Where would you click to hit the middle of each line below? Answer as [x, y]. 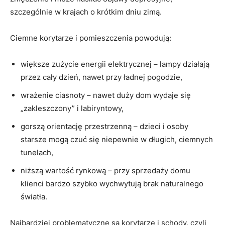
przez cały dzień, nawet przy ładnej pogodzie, [101, 77]
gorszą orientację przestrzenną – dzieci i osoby [104, 126]
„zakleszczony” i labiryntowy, [72, 108]
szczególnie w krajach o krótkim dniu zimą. [86, 12]
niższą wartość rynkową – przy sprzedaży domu [105, 170]
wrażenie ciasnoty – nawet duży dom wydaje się [106, 95]
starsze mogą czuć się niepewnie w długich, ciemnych [117, 139]
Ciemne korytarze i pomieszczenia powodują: [91, 38]
